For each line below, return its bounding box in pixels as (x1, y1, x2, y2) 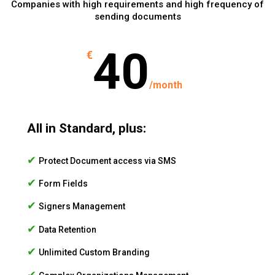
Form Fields (39, 179, 88, 189)
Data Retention (39, 224, 96, 234)
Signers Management (39, 201, 125, 212)
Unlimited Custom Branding (39, 247, 150, 258)
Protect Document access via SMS (39, 155, 176, 166)
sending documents (94, 11, 181, 23)
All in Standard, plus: (27, 121, 146, 136)
